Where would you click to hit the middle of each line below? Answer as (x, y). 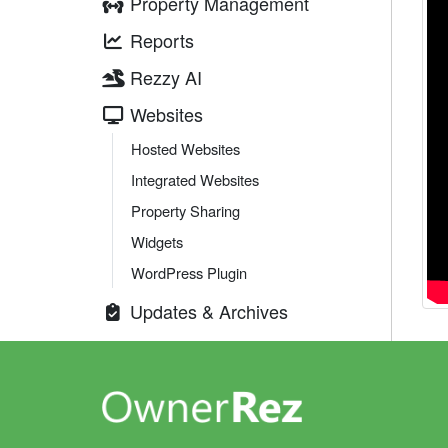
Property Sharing (185, 210)
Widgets (157, 241)
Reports (161, 40)
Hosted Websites (185, 148)
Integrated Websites (195, 179)
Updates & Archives (208, 311)
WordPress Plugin (189, 272)
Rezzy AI (165, 77)
